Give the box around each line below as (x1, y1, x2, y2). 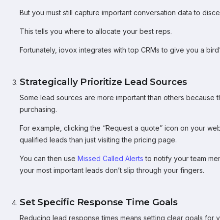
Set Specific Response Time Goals (20, 196, 178, 208)
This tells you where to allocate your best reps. (20, 27, 172, 35)
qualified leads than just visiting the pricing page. (20, 136, 177, 144)
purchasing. (20, 105, 57, 113)
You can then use (20, 154, 78, 163)
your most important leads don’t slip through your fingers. (20, 166, 204, 174)
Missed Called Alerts (78, 154, 143, 163)
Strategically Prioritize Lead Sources (20, 76, 188, 87)
